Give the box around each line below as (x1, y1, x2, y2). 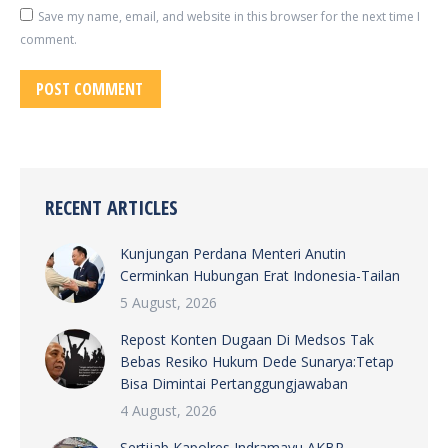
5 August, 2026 (120, 293, 217, 312)
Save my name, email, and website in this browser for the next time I (38, 8, 420, 25)
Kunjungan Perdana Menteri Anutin (120, 244, 346, 263)
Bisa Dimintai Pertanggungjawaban (120, 374, 348, 393)
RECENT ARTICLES (45, 194, 178, 221)
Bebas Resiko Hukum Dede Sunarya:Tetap (120, 352, 394, 371)
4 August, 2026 (120, 401, 217, 420)
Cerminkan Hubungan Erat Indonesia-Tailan (120, 266, 400, 285)
